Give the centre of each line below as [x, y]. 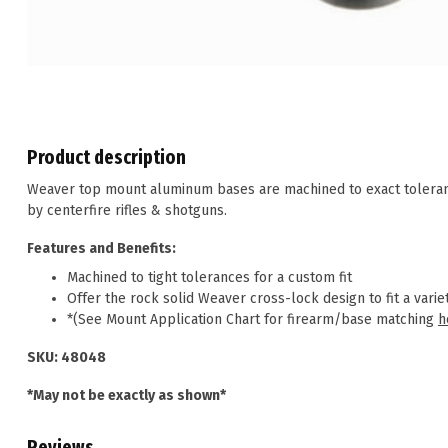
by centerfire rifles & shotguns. [127, 210]
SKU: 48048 [66, 357]
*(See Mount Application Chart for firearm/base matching [252, 320]
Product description [106, 157]
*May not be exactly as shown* [126, 395]
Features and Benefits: [101, 248]
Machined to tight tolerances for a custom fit [209, 278]
